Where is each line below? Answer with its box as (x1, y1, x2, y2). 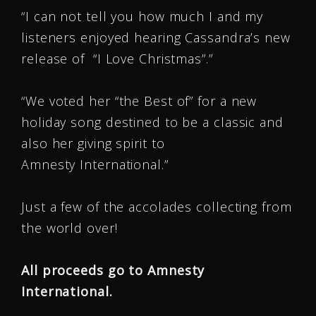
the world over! (21, 219, 118, 236)
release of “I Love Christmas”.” (21, 50, 213, 67)
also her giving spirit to (21, 135, 165, 152)
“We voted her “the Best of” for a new (21, 92, 257, 109)
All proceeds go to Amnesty (21, 262, 205, 279)
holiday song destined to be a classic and (21, 114, 284, 130)
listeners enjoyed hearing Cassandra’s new (21, 29, 291, 46)
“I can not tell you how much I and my (21, 8, 264, 25)
